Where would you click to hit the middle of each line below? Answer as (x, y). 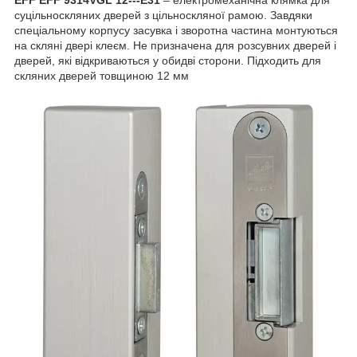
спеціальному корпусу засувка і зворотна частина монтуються (176, 31)
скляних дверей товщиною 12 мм (102, 76)
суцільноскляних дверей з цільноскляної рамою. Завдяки (163, 16)
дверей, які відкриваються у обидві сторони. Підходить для (168, 61)
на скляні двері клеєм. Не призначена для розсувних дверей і (175, 46)
